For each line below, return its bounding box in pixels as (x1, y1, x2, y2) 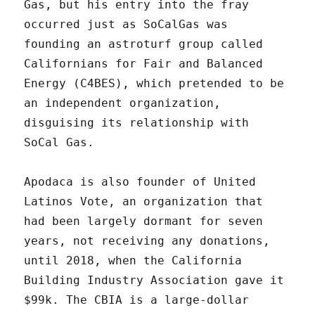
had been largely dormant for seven (24, 214, 264, 229)
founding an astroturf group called (24, 37, 264, 51)
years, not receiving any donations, (24, 234, 271, 248)
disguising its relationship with (24, 116, 250, 130)
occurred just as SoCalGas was (24, 18, 229, 32)
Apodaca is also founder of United (24, 175, 257, 189)
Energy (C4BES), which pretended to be (24, 77, 285, 91)
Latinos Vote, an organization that (24, 195, 264, 209)
